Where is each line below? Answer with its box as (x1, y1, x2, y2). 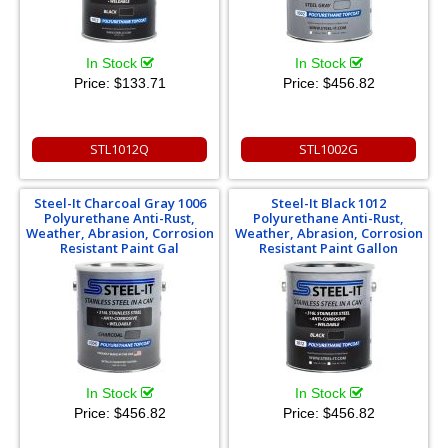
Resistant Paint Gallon (259, 239, 398, 258)
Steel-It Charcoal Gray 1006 (33, 194, 206, 213)
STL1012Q (90, 140, 149, 159)
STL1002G (299, 140, 358, 159)
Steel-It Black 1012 (271, 194, 386, 213)
